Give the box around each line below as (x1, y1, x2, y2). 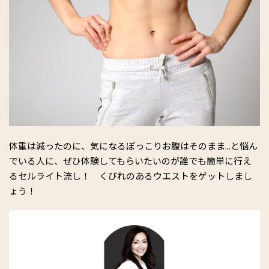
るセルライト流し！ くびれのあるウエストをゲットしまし (9, 169, 252, 183)
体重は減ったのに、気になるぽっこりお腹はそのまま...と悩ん (9, 139, 258, 153)
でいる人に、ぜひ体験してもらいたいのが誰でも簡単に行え (9, 154, 252, 168)
